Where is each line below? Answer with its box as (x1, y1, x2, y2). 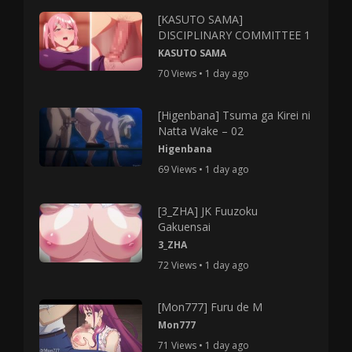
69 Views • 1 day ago (158, 162, 250, 176)
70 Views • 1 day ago (158, 66, 250, 80)
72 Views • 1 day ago (158, 258, 250, 272)
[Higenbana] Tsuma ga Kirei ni (158, 107, 311, 123)
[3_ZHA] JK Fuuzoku (158, 203, 258, 218)
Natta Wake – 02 (158, 123, 244, 138)
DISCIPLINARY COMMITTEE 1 (158, 27, 311, 42)
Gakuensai (158, 218, 211, 234)
